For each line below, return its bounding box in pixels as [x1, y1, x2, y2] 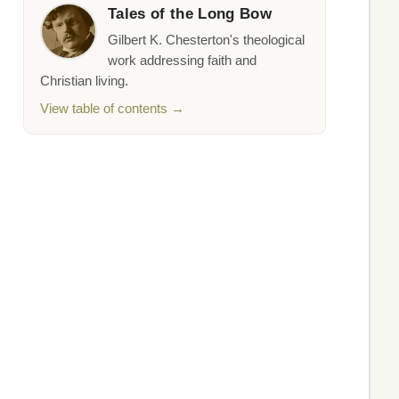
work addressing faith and [108, 53, 256, 69]
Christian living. [40, 74, 128, 89]
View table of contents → [40, 102, 184, 117]
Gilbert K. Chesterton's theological [108, 33, 305, 48]
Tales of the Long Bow [108, 5, 273, 23]
